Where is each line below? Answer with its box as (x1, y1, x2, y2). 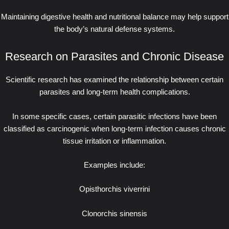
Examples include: (84, 161, 145, 169)
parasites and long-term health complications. (39, 88, 190, 97)
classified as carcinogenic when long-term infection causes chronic (3, 124, 226, 133)
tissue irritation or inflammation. (63, 136, 166, 145)
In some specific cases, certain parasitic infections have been (12, 112, 217, 121)
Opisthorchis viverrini (79, 185, 150, 194)
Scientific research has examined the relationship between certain (6, 76, 223, 84)
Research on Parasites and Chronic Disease (5, 50, 224, 63)
